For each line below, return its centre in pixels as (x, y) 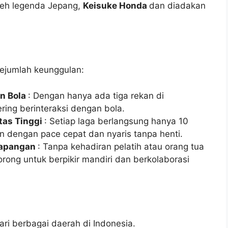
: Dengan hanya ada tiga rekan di (96, 95)
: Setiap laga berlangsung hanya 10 (116, 121)
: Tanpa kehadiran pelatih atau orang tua (121, 146)
